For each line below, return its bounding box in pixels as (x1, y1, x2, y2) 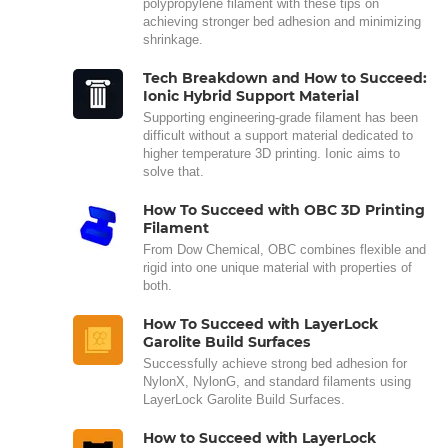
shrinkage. (143, 31, 203, 47)
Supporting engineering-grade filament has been (143, 109, 418, 125)
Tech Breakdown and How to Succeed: (143, 68, 427, 87)
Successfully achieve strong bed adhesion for (143, 355, 407, 371)
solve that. (143, 163, 204, 179)
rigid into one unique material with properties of (143, 259, 412, 275)
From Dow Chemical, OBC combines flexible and (143, 241, 426, 257)
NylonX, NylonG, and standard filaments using (143, 373, 411, 389)
